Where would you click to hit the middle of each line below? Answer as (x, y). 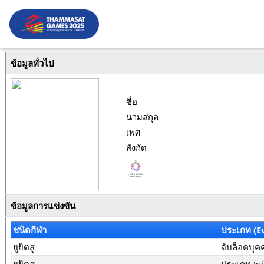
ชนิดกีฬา (30, 230)
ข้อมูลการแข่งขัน (43, 206)
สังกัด (136, 147)
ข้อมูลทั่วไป (32, 63)
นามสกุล (142, 117)
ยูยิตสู (24, 247)
